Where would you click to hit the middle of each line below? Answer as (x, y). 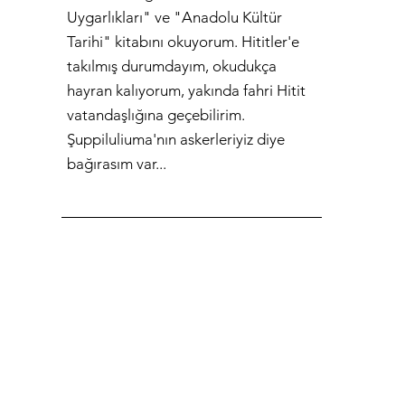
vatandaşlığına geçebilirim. (155, 115)
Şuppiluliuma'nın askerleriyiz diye (175, 140)
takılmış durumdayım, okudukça (171, 66)
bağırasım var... (116, 164)
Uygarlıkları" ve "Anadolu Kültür (174, 18)
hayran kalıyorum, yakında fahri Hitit (186, 91)
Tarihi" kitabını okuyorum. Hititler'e (183, 42)
